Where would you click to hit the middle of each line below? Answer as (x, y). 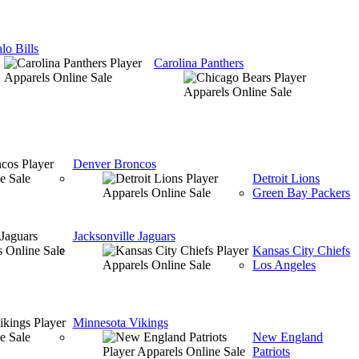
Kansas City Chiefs (302, 250)
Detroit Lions (286, 178)
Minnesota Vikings (120, 323)
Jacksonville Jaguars (124, 236)
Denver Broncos (114, 164)
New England (288, 337)
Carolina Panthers (198, 63)
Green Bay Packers (302, 193)
